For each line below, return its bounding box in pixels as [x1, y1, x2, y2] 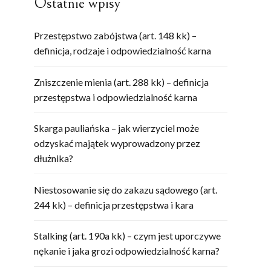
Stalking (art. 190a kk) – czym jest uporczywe [34, 230, 221, 242]
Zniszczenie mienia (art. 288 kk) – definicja [34, 76, 209, 88]
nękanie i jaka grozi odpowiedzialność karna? [34, 245, 220, 257]
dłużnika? [34, 152, 73, 165]
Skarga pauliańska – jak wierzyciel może [34, 122, 199, 134]
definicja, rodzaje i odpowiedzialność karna [34, 44, 211, 56]
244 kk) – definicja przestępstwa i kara [34, 198, 194, 211]
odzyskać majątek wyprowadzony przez [34, 137, 200, 149]
